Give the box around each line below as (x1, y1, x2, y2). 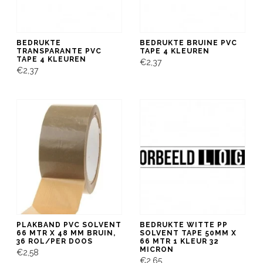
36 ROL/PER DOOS (16, 237, 93, 245)
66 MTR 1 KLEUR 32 (140, 237, 219, 245)
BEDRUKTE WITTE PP (140, 220, 228, 229)
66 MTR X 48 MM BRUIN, (16, 228, 116, 237)
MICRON (140, 245, 174, 254)
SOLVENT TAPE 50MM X (140, 228, 237, 237)
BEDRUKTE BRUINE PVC (140, 38, 237, 47)
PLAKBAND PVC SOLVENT (16, 220, 122, 229)
